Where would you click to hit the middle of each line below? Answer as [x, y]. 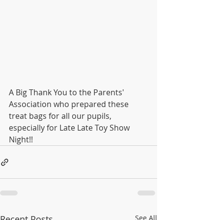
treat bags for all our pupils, [61, 116]
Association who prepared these [70, 104]
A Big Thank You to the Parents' [68, 92]
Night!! [21, 139]
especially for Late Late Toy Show [70, 128]
